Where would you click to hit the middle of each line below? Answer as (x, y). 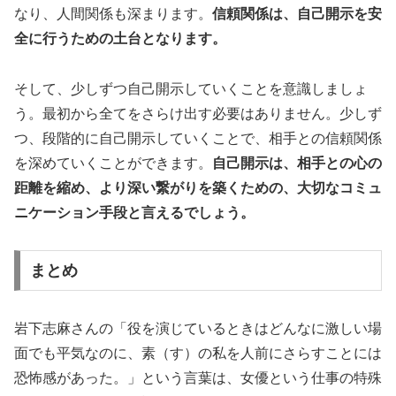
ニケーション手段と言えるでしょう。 (134, 212)
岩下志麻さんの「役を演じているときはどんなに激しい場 (198, 329)
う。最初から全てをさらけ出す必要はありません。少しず (198, 113)
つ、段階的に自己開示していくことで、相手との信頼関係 (198, 138)
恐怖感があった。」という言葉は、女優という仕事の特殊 (198, 378)
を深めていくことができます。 (113, 163)
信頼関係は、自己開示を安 (297, 13)
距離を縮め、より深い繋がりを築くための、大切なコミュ (198, 187)
